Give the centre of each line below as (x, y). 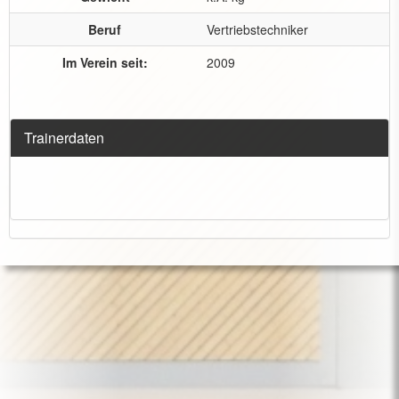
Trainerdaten (64, 138)
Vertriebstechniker (257, 29)
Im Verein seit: (105, 62)
